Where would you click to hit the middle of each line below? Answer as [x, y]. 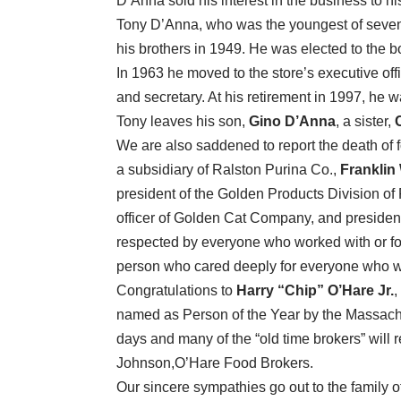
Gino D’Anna [292, 122]
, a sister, [365, 122]
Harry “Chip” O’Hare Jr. [315, 291]
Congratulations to [176, 291]
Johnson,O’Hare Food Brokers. [215, 363]
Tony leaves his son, [183, 122]
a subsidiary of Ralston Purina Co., [228, 170]
